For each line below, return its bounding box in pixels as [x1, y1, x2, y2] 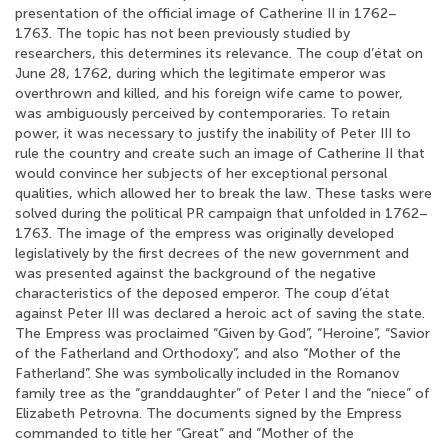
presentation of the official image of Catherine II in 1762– [15, 5, 397, 22]
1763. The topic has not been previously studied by [15, 25, 350, 42]
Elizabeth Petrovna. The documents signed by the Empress [15, 405, 402, 422]
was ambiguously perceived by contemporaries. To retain [15, 105, 390, 122]
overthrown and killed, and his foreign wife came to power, [15, 85, 403, 102]
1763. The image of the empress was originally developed [15, 225, 394, 242]
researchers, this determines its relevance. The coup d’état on [15, 45, 423, 62]
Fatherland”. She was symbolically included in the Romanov [15, 365, 399, 382]
